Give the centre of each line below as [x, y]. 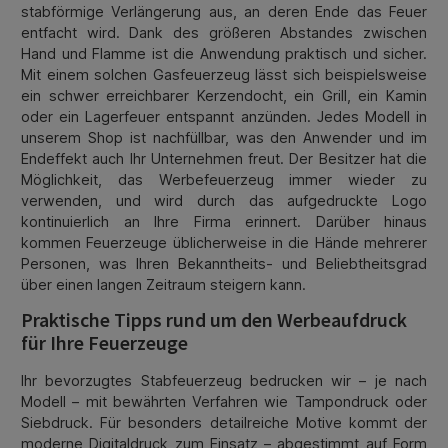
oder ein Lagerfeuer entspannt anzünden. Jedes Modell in [224, 116]
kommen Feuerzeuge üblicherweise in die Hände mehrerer [224, 242]
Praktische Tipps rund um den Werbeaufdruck [214, 320]
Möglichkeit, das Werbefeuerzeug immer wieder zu [224, 179]
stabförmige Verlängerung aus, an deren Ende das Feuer [224, 11]
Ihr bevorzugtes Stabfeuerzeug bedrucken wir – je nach [224, 380]
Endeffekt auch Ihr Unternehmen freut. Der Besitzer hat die [224, 158]
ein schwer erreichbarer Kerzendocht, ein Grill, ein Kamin [224, 95]
